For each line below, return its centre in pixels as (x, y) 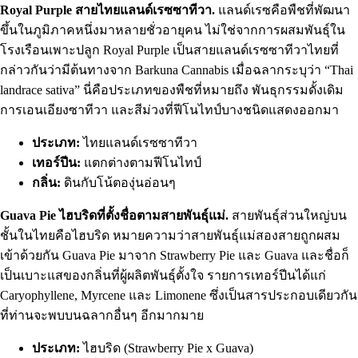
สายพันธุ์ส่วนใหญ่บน (288, 215)
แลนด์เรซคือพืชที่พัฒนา (282, 10)
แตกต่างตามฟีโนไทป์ (141, 162)
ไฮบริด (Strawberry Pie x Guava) (167, 348)
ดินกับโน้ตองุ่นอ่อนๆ (118, 182)
